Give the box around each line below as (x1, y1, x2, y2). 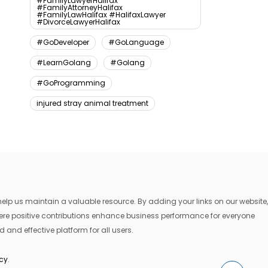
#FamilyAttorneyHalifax (36, 2, 123, 13)
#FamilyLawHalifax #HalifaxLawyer (36, 10, 166, 20)
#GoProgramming (36, 78, 105, 89)
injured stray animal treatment (36, 98, 148, 109)
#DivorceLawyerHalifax (36, 17, 120, 28)
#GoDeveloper (36, 37, 89, 48)
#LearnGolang (36, 57, 91, 68)
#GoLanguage (108, 37, 164, 48)
